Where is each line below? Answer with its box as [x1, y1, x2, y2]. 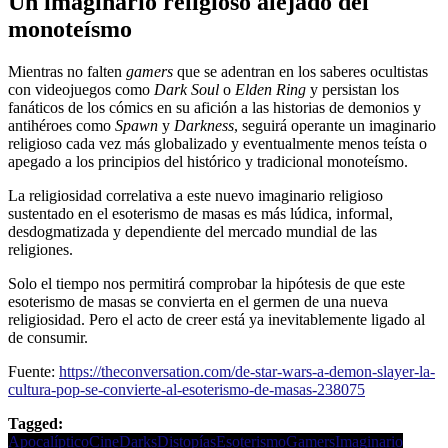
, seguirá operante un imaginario [234, 116, 436, 134]
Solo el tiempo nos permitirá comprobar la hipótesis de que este [8, 274, 405, 292]
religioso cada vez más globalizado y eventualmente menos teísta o [8, 134, 427, 152]
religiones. [8, 240, 73, 258]
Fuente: [8, 362, 59, 380]
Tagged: [8, 414, 63, 432]
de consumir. [8, 328, 88, 346]
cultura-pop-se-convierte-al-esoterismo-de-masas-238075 [8, 380, 365, 398]
